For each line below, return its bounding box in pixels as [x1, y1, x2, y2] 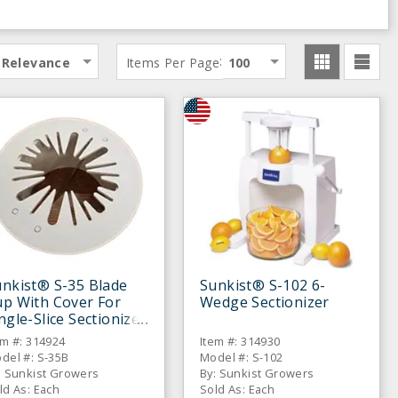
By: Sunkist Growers [200, 365, 314, 381]
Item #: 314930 [200, 333, 281, 349]
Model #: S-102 [200, 349, 283, 365]
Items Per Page [125, 53, 220, 71]
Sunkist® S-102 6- [200, 275, 326, 295]
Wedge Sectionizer [200, 292, 330, 312]
